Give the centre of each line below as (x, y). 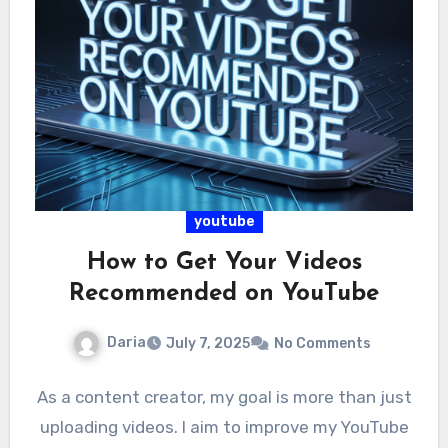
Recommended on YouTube (224, 294)
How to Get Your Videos (224, 263)
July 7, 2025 (208, 343)
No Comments (322, 343)
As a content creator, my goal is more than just (224, 396)
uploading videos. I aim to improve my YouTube (224, 426)
